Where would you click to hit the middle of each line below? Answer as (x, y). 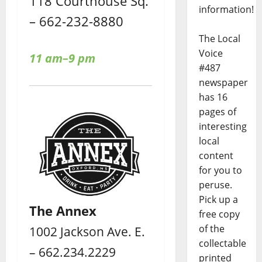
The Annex (63, 210)
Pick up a (218, 200)
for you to (220, 170)
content (216, 156)
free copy (219, 214)
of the (211, 229)
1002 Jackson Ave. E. (87, 231)
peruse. (215, 185)
